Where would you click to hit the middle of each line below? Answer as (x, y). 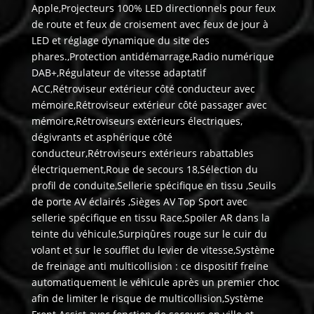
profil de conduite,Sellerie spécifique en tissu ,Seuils (153, 186)
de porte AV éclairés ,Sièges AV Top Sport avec (139, 202)
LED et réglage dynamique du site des (120, 41)
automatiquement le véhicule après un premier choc (155, 282)
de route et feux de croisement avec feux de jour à (150, 25)
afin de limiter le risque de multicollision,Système (147, 299)
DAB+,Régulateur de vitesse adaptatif (118, 73)
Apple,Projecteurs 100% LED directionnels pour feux (153, 8)
